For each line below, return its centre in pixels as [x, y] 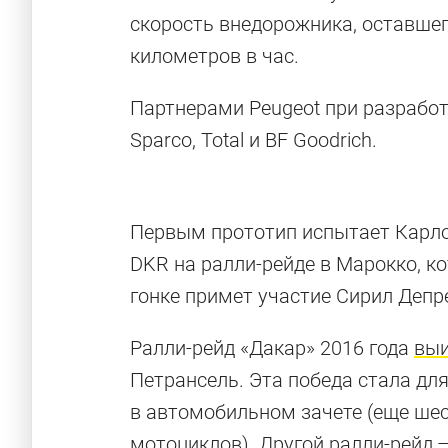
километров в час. [214, 56]
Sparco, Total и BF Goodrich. [253, 140]
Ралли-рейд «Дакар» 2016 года [272, 348]
